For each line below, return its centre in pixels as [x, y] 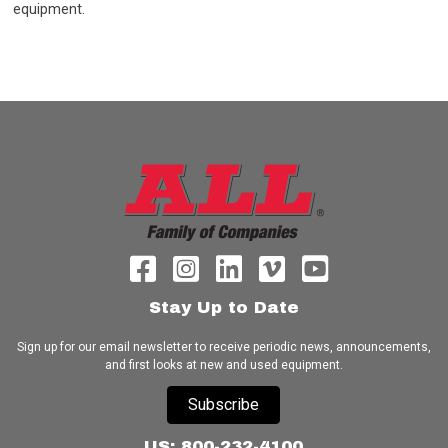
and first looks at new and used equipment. [223, 365]
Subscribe [224, 405]
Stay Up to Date [223, 308]
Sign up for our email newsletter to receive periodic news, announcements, [223, 347]
